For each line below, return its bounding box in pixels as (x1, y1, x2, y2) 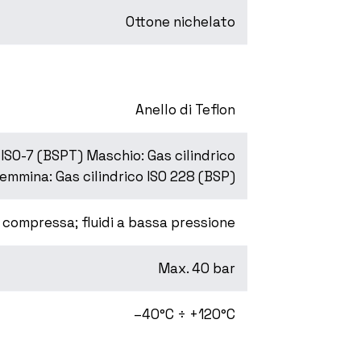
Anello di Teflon (135, 101, 235, 119)
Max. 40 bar (158, 259, 235, 278)
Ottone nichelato (126, 13, 235, 31)
